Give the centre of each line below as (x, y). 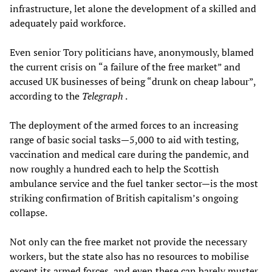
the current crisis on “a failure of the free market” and (125, 67)
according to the (46, 96)
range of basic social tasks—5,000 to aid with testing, (124, 140)
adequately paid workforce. (68, 23)
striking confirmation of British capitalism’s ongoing (124, 198)
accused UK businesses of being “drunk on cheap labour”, (133, 82)
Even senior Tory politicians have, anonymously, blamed (132, 53)
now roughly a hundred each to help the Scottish (114, 169)
